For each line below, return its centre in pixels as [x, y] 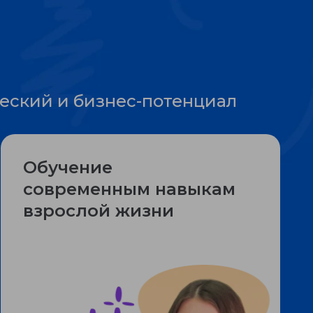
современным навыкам [129, 189]
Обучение [68, 167]
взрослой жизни [99, 211]
